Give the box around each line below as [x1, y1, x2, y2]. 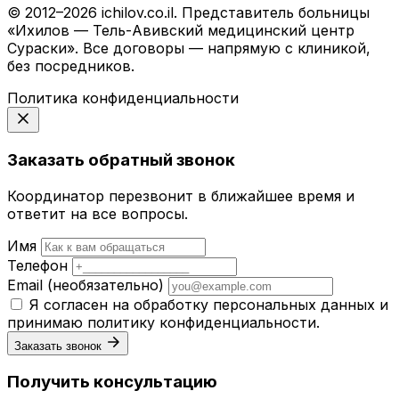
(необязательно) [47, 275, 164, 294]
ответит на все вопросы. [7, 204, 188, 223]
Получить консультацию [7, 371, 217, 393]
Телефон [7, 256, 68, 274]
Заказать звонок [14, 338, 102, 353]
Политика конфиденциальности [7, 89, 239, 108]
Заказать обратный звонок [7, 149, 235, 170]
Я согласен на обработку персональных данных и [29, 295, 388, 313]
